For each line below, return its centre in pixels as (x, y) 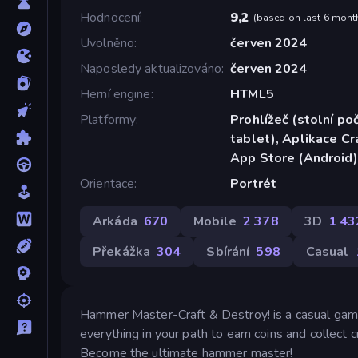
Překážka (122, 251)
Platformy (108, 119)
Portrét (254, 183)
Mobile (215, 221)
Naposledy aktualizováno (151, 68)
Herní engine (115, 94)
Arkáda (115, 221)
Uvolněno (107, 43)
